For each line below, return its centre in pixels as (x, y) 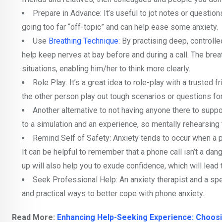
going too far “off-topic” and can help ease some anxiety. (120, 27)
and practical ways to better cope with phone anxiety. (113, 194)
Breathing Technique (83, 41)
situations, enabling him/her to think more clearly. (106, 69)
